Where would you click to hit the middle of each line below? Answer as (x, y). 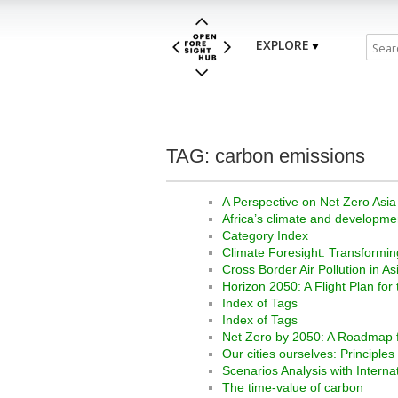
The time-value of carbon (293, 387)
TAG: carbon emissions (266, 156)
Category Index (265, 235)
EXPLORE (283, 45)
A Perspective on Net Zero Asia (309, 201)
